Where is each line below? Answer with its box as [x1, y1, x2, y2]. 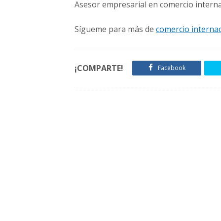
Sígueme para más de [74, 23, 156, 35]
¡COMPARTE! [74, 62, 123, 74]
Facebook [156, 63, 185, 72]
